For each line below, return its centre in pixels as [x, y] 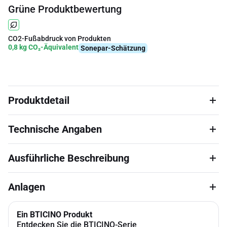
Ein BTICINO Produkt [54, 215]
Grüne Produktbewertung [65, 9]
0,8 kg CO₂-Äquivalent [43, 47]
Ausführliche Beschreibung [69, 158]
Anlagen [27, 187]
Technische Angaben [55, 129]
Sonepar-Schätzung [113, 48]
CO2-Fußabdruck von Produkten [60, 39]
